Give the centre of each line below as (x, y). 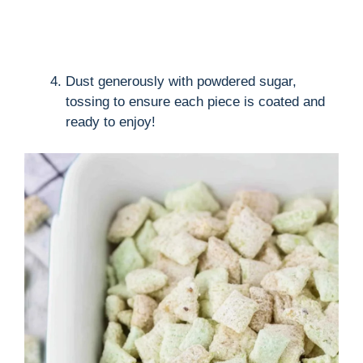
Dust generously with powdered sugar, (181, 82)
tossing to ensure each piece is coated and (195, 102)
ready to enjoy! (111, 122)
